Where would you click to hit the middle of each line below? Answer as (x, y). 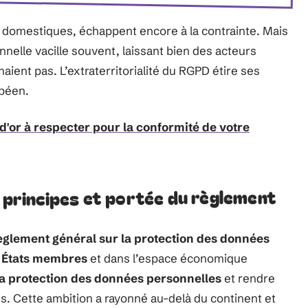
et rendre (248, 278)
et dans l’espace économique (167, 258)
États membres (44, 258)
